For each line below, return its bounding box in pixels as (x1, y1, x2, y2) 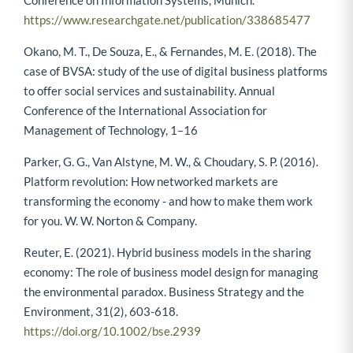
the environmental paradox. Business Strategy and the (24, 284, 304, 299)
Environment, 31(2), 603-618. (24, 303, 178, 318)
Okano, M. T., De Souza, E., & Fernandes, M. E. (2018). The (24, 43, 317, 58)
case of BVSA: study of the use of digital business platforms (24, 63, 328, 78)
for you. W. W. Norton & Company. (24, 213, 197, 228)
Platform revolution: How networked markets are (24, 173, 278, 188)
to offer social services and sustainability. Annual (24, 83, 275, 98)
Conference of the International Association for (24, 102, 267, 117)
